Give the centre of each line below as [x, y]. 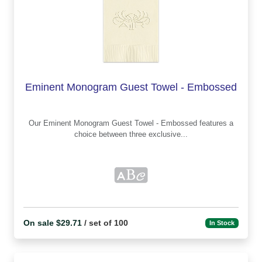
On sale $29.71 [53, 223]
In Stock [222, 223]
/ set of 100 [105, 223]
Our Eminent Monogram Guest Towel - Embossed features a [36, 123]
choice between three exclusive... [131, 135]
